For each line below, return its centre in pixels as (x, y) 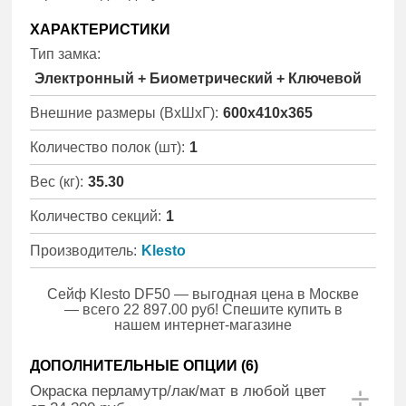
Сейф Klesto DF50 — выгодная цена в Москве (203, 294)
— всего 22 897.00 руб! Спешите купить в (203, 309)
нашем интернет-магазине (203, 324)
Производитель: (84, 250)
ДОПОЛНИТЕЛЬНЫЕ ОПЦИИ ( (138, 365)
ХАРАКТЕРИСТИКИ (101, 29)
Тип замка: (66, 53)
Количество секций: (96, 216)
